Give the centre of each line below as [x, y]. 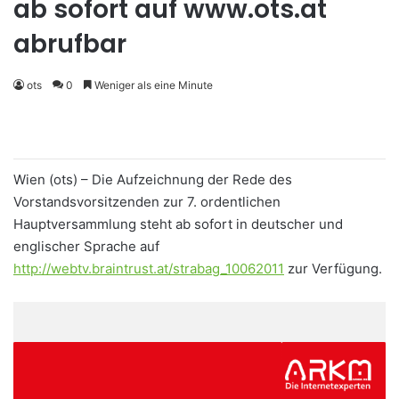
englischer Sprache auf [86, 247]
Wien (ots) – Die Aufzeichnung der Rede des [153, 180]
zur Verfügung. [333, 269]
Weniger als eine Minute [152, 85]
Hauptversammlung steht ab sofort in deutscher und [178, 224]
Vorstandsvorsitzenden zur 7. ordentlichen [147, 202]
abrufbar [70, 45]
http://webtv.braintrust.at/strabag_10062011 [149, 269]
